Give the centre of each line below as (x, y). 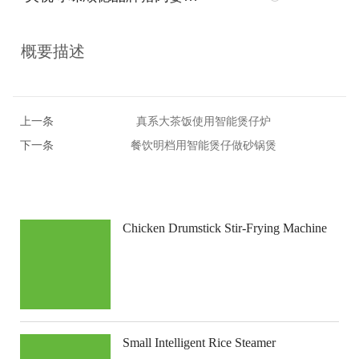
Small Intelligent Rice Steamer (199, 343)
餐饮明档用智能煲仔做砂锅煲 (204, 145)
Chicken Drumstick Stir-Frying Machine (224, 228)
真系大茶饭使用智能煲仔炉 (204, 121)
